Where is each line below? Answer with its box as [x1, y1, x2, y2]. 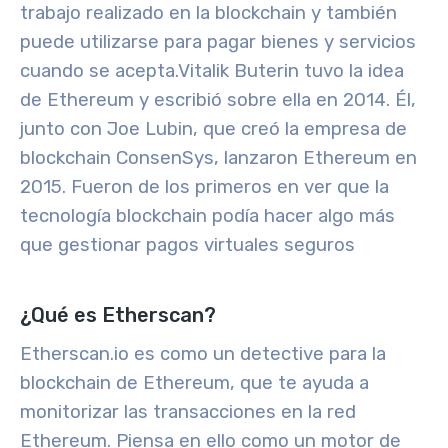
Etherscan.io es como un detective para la [20, 343, 386, 365]
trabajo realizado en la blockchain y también [20, 2, 397, 24]
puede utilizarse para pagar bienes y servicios [20, 31, 416, 53]
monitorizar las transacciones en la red [20, 401, 356, 423]
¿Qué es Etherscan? [20, 303, 216, 327]
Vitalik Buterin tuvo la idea [178, 60, 404, 82]
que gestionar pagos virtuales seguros [20, 234, 355, 256]
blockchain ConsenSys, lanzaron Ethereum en [20, 147, 417, 169]
